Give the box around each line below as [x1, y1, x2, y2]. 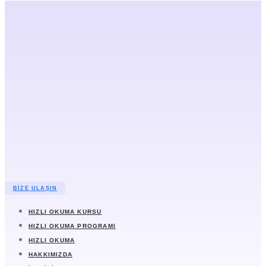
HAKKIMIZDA [28, 251, 72, 258]
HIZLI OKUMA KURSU [28, 208, 102, 216]
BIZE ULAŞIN [13, 185, 58, 192]
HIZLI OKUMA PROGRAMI [28, 223, 116, 230]
